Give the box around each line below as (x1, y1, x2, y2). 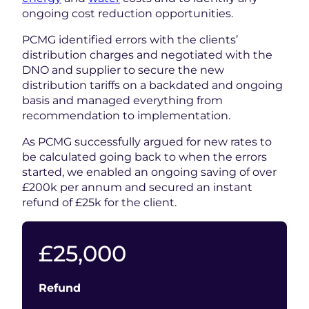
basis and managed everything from (22, 93, 223, 108)
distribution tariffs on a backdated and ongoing (22, 78, 283, 92)
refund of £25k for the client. (22, 195, 177, 210)
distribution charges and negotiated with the (22, 48, 272, 62)
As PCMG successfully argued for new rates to (22, 134, 272, 149)
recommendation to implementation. (22, 108, 230, 123)
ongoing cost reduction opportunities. (22, 6, 233, 20)
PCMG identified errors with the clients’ (22, 32, 238, 47)
